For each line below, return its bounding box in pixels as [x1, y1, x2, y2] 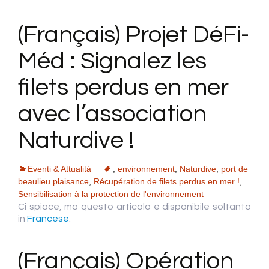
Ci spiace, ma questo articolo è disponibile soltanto [18, 202, 251, 212]
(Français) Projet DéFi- [18, 22, 249, 47]
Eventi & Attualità [28, 164, 91, 174]
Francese [27, 214, 69, 224]
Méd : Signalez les [18, 49, 207, 74]
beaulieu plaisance [18, 177, 89, 187]
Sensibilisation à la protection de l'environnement [18, 189, 204, 199]
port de [221, 164, 248, 174]
